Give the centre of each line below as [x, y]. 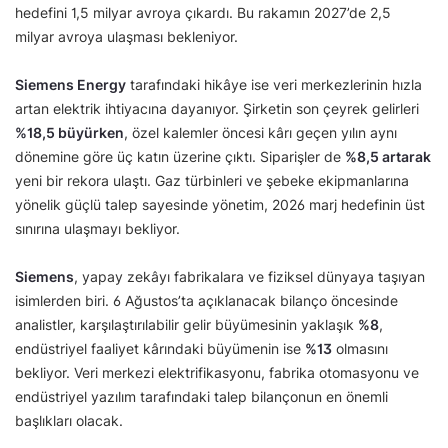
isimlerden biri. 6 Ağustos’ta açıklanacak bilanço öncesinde [206, 301]
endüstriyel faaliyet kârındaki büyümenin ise [160, 349]
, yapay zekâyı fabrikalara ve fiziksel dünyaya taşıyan [249, 277]
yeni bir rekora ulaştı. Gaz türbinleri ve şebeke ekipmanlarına [212, 181]
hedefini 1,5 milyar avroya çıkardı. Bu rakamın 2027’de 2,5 [203, 13]
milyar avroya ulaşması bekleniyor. [126, 37]
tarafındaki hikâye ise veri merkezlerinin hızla [274, 85]
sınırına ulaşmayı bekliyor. [97, 229]
